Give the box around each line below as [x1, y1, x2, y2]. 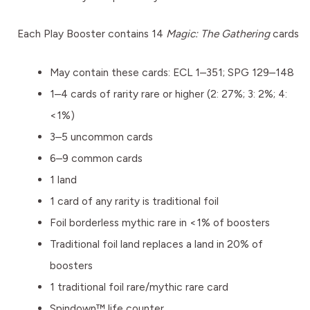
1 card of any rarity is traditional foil [49, 194, 219, 208]
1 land [49, 172, 77, 186]
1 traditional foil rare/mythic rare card [49, 280, 228, 293]
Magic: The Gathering [166, 27, 270, 41]
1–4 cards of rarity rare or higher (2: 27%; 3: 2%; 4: [49, 86, 287, 100]
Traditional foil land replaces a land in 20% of [49, 237, 263, 250]
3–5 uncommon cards [49, 129, 153, 143]
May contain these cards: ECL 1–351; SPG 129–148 [49, 65, 294, 79]
